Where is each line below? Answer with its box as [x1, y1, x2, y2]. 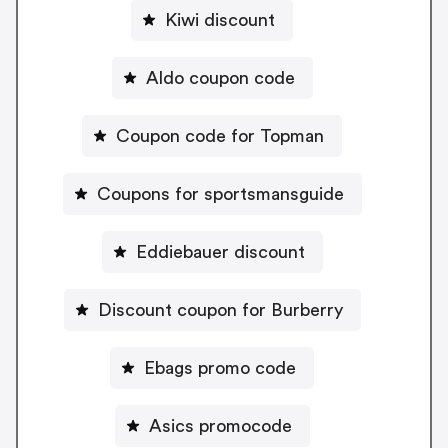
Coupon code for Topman [116, 127, 324, 146]
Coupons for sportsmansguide [96, 185, 344, 204]
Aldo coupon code [145, 69, 295, 88]
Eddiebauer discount [135, 243, 305, 262]
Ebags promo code [144, 359, 296, 378]
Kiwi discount [165, 11, 275, 30]
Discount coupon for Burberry [97, 301, 343, 320]
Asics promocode [148, 417, 292, 436]
